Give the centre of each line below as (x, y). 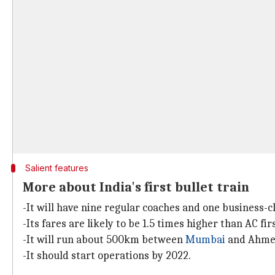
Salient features (56, 168)
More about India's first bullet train (136, 187)
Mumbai (205, 240)
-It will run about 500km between (104, 240)
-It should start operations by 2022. (107, 256)
